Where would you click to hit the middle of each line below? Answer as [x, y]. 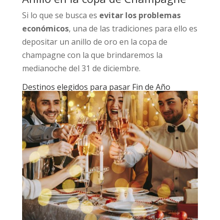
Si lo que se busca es [60, 15]
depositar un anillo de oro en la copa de [95, 41]
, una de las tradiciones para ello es [133, 28]
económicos [45, 28]
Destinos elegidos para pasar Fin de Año [96, 87]
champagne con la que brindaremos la [92, 55]
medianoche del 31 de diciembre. [81, 68]
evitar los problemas [140, 15]
